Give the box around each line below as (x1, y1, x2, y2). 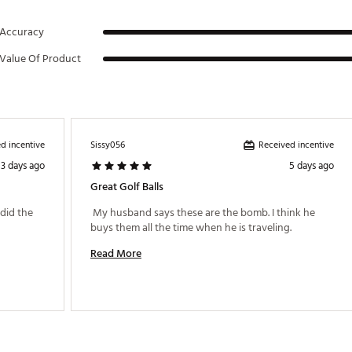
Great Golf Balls (90, 178, 163, 196)
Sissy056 (90, 137, 125, 152)
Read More (90, 244, 141, 262)
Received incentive (258, 137, 334, 152)
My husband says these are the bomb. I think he (90, 203, 315, 222)
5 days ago (289, 157, 334, 174)
